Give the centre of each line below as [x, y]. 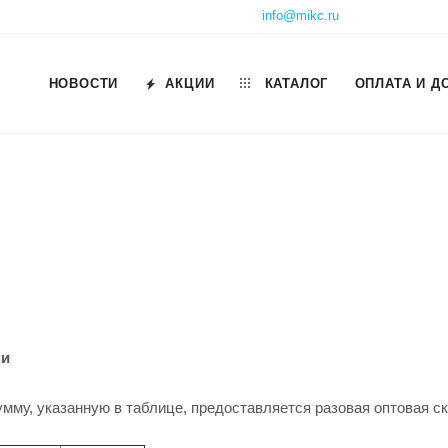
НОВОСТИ [83, 83]
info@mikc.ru [300, 15]
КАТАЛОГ [294, 83]
